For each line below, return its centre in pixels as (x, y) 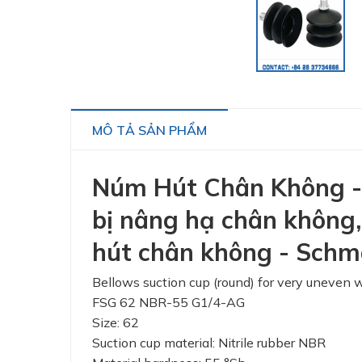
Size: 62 (116, 322)
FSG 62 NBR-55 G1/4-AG (168, 302)
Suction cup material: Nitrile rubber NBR (209, 342)
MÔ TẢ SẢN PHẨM (149, 130)
